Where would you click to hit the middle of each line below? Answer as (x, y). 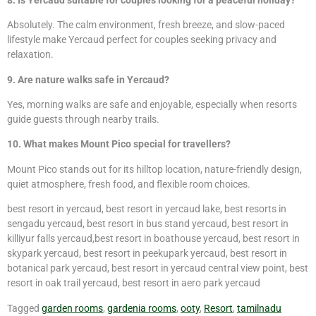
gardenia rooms (142, 308)
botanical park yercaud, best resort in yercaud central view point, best (158, 268)
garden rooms (72, 308)
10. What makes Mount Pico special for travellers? (119, 144)
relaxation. (30, 55)
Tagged (24, 308)
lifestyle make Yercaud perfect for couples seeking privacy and (142, 40)
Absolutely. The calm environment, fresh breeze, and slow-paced (146, 25)
